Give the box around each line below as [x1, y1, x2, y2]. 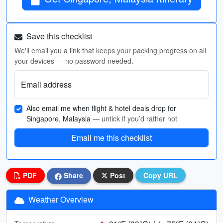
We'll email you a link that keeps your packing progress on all [14, 45, 206, 55]
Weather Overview [26, 193, 94, 205]
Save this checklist [24, 30, 92, 42]
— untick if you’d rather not [93, 113, 177, 123]
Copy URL [143, 170, 178, 180]
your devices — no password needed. [14, 56, 133, 66]
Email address [21, 79, 72, 90]
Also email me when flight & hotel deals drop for [26, 103, 176, 113]
